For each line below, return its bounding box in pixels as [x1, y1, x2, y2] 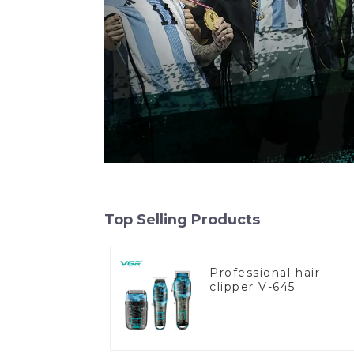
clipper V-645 [209, 279, 296, 294]
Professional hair [209, 265, 321, 280]
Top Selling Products [104, 210, 260, 228]
